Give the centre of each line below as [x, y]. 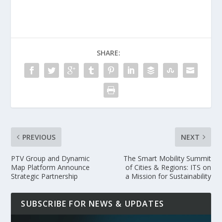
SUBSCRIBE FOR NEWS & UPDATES [93, 204]
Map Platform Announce [51, 167]
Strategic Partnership [45, 176]
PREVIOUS [39, 137]
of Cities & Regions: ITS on [168, 167]
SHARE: [109, 53]
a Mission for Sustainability [168, 176]
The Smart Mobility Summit [167, 159]
